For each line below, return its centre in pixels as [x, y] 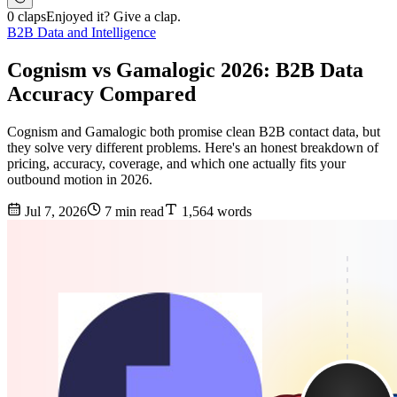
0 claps [27, 17]
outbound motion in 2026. [80, 180]
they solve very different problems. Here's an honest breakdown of [193, 148]
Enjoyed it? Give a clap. [113, 17]
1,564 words [215, 212]
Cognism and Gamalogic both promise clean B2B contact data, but [194, 132]
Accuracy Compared [101, 94]
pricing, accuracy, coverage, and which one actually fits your [176, 164]
